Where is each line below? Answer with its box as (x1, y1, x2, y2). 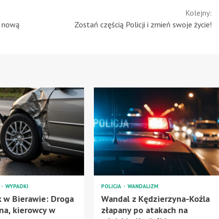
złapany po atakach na (101, 204, 188, 216)
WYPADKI (5, 182, 29, 190)
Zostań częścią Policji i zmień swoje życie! (74, 19, 212, 29)
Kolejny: (185, 7, 212, 18)
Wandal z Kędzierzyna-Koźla (101, 193, 210, 204)
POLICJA (101, 182, 123, 190)
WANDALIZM (127, 182, 158, 190)
